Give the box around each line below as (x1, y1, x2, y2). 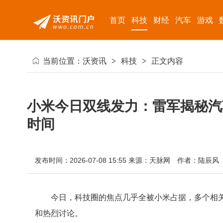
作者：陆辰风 (177, 156, 219, 164)
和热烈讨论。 (35, 209, 83, 218)
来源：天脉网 (128, 156, 170, 164)
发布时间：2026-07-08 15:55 (35, 156, 126, 164)
